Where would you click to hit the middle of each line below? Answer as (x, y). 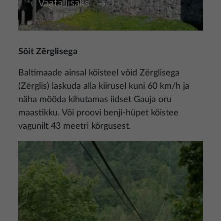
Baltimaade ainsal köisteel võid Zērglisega (99, 73)
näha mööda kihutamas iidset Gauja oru (95, 100)
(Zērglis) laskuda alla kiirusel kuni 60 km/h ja (104, 86)
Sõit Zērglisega (48, 52)
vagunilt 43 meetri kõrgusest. (74, 126)
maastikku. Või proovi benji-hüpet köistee (98, 113)
